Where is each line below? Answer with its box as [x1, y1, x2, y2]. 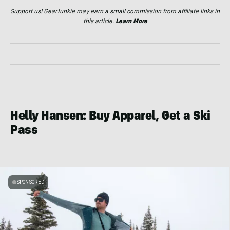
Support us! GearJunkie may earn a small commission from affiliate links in [10, 8, 220, 15]
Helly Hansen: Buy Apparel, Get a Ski [10, 110, 210, 123]
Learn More [115, 18, 147, 25]
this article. [83, 18, 116, 25]
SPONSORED [16, 178, 44, 185]
